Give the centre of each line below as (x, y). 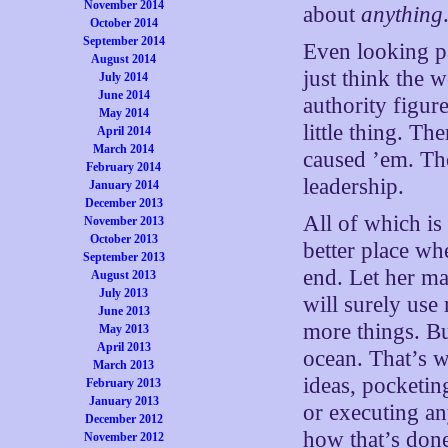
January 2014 (123, 185)
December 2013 (123, 203)
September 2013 (123, 257)
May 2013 (123, 329)
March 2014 (124, 149)
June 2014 (123, 95)
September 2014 (123, 41)
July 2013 (124, 293)
